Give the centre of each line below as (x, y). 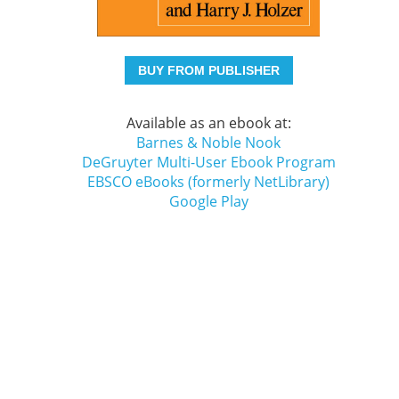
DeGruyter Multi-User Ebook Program (208, 162)
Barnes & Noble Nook (208, 142)
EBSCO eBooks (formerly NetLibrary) (208, 182)
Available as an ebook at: (208, 123)
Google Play (208, 201)
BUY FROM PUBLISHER (208, 70)
